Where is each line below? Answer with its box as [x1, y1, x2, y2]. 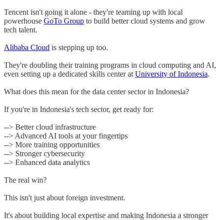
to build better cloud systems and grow [84, 16, 205, 25]
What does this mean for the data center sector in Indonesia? [4, 87, 189, 96]
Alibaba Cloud [4, 43, 50, 52]
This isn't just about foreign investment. [4, 193, 125, 202]
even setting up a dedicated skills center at [4, 69, 135, 78]
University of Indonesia [135, 69, 208, 78]
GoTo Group [44, 16, 84, 25]
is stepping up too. [50, 43, 108, 52]
